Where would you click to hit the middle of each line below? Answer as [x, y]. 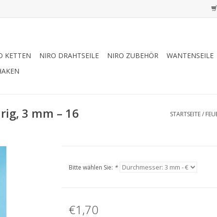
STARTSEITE [185, 114]
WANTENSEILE [190, 55]
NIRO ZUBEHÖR [133, 55]
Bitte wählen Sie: [91, 167]
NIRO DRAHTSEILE [69, 55]
